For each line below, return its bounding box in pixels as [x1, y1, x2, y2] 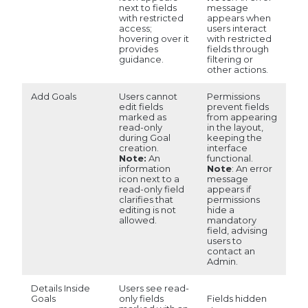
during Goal [118, 132, 170, 144]
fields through [206, 43, 269, 55]
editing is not [118, 204, 176, 216]
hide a [206, 204, 234, 216]
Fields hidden [206, 292, 267, 304]
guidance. [118, 54, 164, 65]
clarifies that [118, 194, 173, 206]
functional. [206, 153, 253, 164]
